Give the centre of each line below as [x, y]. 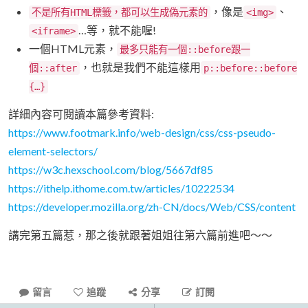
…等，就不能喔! [117, 30]
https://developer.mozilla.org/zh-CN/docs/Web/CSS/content [152, 206]
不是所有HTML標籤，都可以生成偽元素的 [120, 12]
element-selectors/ [53, 151]
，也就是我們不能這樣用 [140, 67]
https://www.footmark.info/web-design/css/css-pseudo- [142, 132]
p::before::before [250, 68]
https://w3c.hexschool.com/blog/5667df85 [111, 169]
